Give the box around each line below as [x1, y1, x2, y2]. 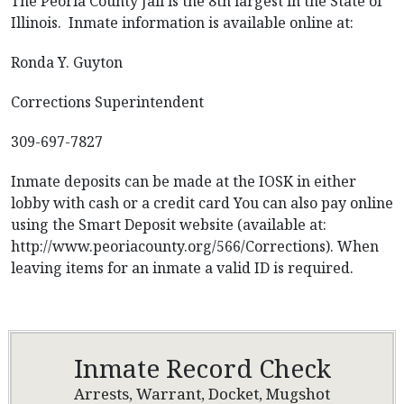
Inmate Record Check [73, 351, 331, 385]
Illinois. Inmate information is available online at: [11, 13, 357, 32]
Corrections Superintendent [11, 92, 204, 112]
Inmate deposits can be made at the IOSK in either [11, 171, 356, 191]
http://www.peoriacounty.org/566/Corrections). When [11, 236, 379, 256]
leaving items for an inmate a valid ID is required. [11, 258, 353, 278]
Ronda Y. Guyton [11, 52, 123, 72]
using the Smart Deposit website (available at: [11, 215, 326, 234]
